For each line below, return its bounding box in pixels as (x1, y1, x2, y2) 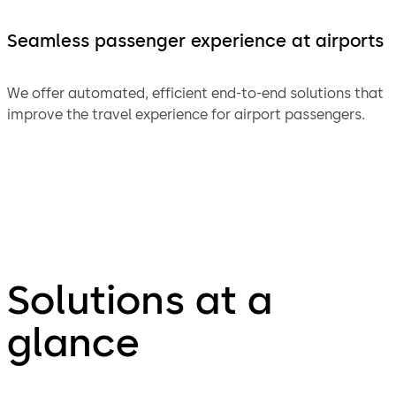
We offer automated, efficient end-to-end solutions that (7, 84, 384, 102)
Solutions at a (7, 276, 272, 324)
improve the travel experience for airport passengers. (7, 105, 365, 123)
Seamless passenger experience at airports (7, 29, 384, 51)
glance (7, 318, 140, 367)
